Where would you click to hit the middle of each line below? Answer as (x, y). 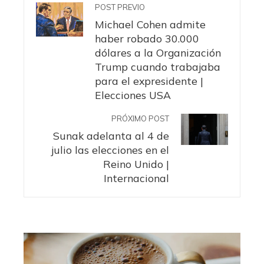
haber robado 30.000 (147, 38)
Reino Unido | (136, 164)
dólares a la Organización (158, 52)
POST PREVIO (120, 7)
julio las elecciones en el (110, 149)
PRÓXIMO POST (140, 118)
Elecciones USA (133, 95)
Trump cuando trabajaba (158, 66)
